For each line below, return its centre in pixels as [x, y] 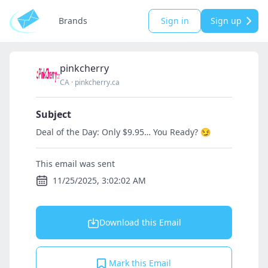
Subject [54, 114]
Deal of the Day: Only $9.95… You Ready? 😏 [123, 132]
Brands [73, 21]
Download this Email [140, 222]
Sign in [175, 21]
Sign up [226, 21]
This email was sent [75, 164]
